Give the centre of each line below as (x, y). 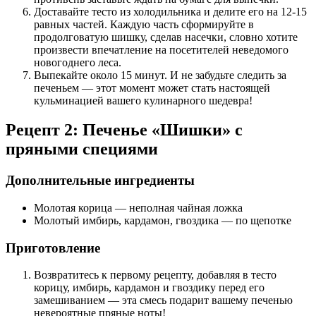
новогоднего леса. (78, 62)
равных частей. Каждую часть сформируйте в (144, 24)
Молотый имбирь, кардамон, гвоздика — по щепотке (163, 221)
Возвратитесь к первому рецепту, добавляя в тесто (155, 275)
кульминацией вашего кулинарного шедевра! (143, 100)
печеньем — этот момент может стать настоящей (152, 87)
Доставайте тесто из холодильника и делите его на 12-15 (170, 11)
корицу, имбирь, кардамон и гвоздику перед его (149, 288)
